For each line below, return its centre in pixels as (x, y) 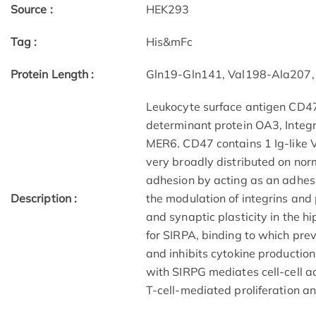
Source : (31, 10)
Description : (44, 199)
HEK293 (168, 10)
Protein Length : (52, 74)
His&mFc (169, 42)
